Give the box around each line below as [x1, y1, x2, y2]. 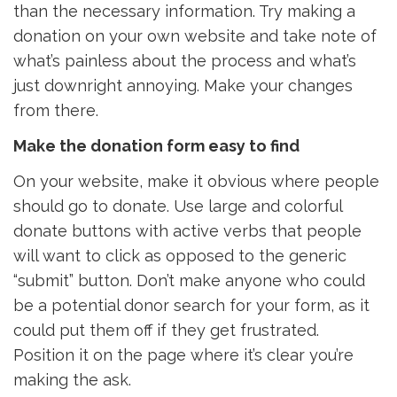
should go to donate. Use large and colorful [13, 197, 342, 215]
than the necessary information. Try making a [13, 2, 355, 20]
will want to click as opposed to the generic [13, 246, 346, 265]
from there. [13, 101, 98, 120]
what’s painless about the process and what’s [13, 51, 356, 70]
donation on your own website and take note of [13, 27, 377, 45]
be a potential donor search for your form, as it [13, 296, 370, 315]
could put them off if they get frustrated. [13, 321, 319, 339]
